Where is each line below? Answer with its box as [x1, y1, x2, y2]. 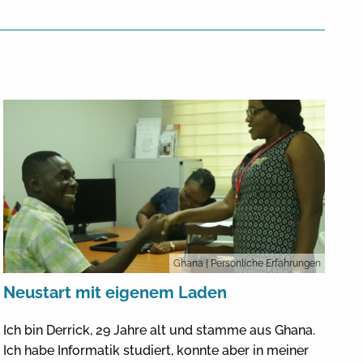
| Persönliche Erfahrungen [205, 257, 321, 269]
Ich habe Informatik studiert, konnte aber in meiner [3, 342, 310, 358]
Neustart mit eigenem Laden [3, 282, 228, 302]
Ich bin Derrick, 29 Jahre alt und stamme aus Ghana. [3, 322, 316, 338]
